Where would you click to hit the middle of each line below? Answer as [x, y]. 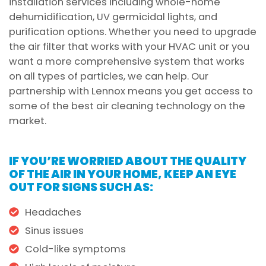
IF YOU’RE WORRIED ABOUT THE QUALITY [128, 161]
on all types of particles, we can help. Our [109, 76]
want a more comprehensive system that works [127, 61]
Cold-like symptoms [75, 249]
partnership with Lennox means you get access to [131, 91]
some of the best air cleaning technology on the [127, 106]
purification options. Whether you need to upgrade [133, 31]
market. [28, 121]
